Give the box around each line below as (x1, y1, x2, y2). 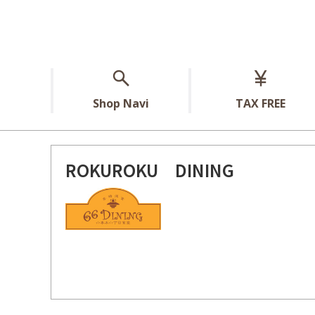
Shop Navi (93, 96, 149, 112)
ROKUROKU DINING (65, 157, 234, 183)
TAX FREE (235, 96, 285, 112)
